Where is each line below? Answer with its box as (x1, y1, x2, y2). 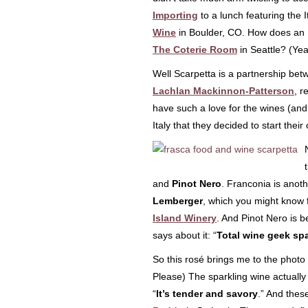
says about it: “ (153, 230, 217, 241)
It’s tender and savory (156, 288, 258, 299)
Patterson (249, 85, 294, 96)
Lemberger (153, 195, 203, 206)
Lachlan (153, 85, 193, 96)
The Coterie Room (153, 44, 237, 55)
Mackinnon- (193, 85, 249, 96)
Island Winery (153, 212, 217, 223)
